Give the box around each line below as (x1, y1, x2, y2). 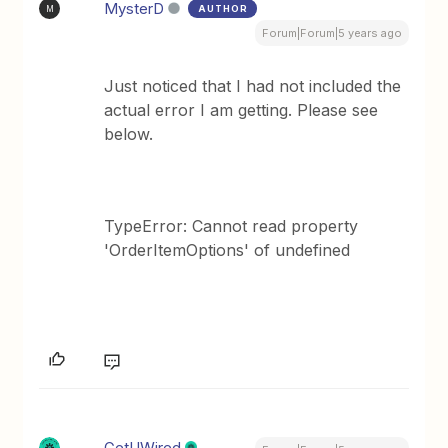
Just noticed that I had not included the (104, 76, 402, 96)
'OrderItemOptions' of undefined (104, 240, 351, 260)
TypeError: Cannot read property (104, 216, 359, 236)
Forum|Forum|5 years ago (261, 26, 402, 40)
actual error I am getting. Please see (104, 100, 379, 120)
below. (104, 124, 154, 144)
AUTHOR (198, 3, 249, 14)
